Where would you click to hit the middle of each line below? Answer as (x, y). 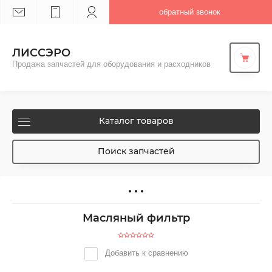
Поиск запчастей (136, 151)
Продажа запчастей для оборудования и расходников (111, 64)
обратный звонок (190, 12)
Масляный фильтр (136, 218)
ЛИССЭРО (41, 53)
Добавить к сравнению (145, 253)
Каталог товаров (136, 121)
